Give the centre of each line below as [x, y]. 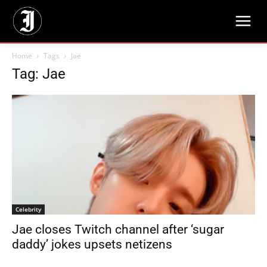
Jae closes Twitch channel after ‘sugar [118, 230]
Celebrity [28, 209]
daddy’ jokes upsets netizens [92, 245]
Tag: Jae [39, 74]
